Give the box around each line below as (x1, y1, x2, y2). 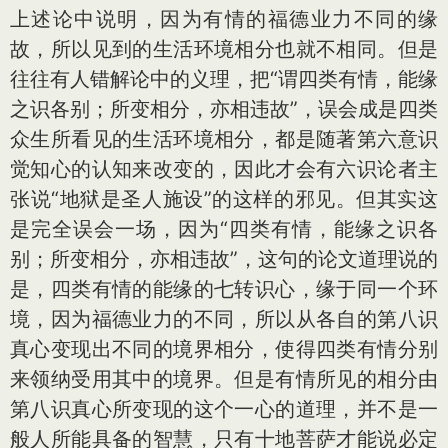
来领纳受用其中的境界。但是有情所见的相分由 (10, 367, 438, 391)
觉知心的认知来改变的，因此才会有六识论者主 (10, 157, 438, 181)
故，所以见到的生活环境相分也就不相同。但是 (10, 37, 438, 61)
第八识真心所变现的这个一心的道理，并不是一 (10, 397, 438, 421)
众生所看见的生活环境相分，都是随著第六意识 (10, 127, 438, 151)
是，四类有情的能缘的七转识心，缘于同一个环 (10, 277, 438, 301)
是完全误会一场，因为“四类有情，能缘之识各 (10, 217, 438, 241)
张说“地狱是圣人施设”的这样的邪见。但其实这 (10, 187, 438, 211)
